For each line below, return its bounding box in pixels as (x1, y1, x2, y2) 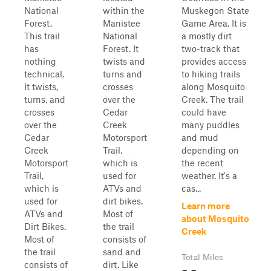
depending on (181, 145, 239, 155)
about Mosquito (181, 213, 249, 224)
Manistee (103, 18, 140, 28)
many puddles (181, 119, 240, 130)
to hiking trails (181, 68, 240, 79)
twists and (103, 56, 145, 67)
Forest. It (103, 43, 139, 54)
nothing (24, 56, 56, 67)
